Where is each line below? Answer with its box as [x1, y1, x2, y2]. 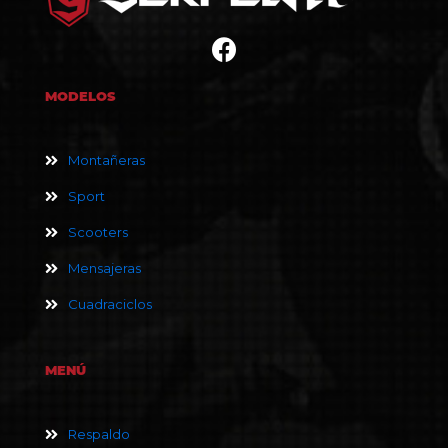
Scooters [68, 223, 128, 240]
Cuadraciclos [68, 295, 152, 312]
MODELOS [45, 87, 116, 104]
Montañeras [68, 151, 145, 168]
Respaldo [68, 425, 130, 442]
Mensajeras [68, 259, 141, 276]
